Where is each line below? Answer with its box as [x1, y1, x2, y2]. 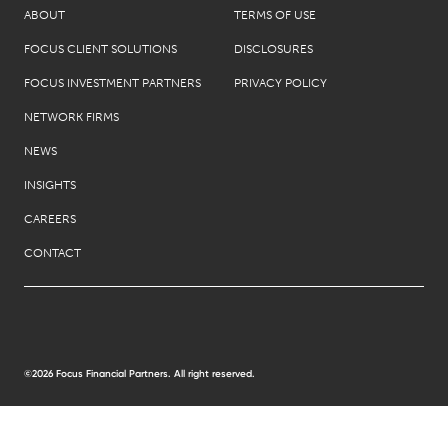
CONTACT [24, 246, 81, 260]
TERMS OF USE [234, 8, 316, 22]
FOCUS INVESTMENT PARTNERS [24, 76, 201, 90]
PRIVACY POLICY [234, 76, 327, 90]
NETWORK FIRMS [24, 110, 119, 124]
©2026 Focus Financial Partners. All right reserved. [24, 368, 255, 380]
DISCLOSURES [234, 42, 313, 56]
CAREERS [24, 212, 76, 226]
